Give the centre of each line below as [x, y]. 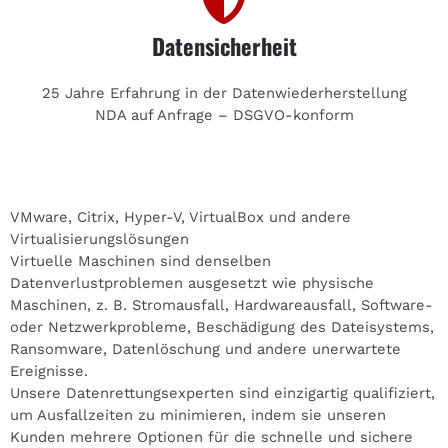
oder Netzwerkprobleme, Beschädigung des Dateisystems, [222, 326]
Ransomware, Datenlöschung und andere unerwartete [205, 348]
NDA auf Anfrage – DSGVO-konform [224, 114]
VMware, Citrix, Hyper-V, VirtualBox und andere [180, 216]
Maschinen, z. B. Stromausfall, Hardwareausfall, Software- [221, 304]
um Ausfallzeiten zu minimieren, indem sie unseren [198, 414]
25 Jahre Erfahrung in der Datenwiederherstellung [224, 92]
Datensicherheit [224, 45]
